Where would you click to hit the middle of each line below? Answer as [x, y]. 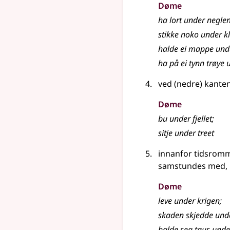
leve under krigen [189, 201]
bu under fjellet [185, 119]
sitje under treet [186, 133]
